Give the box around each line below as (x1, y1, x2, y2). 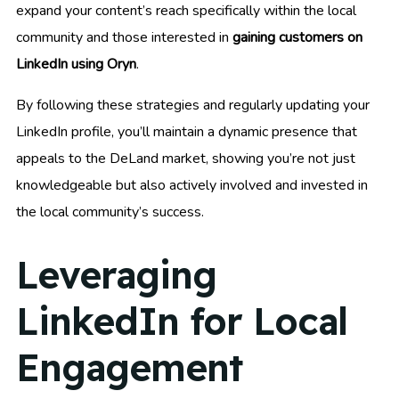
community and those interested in (16, 28, 232, 48)
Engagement (16, 343, 242, 391)
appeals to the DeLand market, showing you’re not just (16, 149, 355, 169)
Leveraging (16, 250, 216, 298)
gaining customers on (232, 28, 362, 48)
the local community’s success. (16, 202, 204, 223)
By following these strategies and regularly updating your (16, 95, 370, 116)
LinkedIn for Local (16, 297, 347, 345)
